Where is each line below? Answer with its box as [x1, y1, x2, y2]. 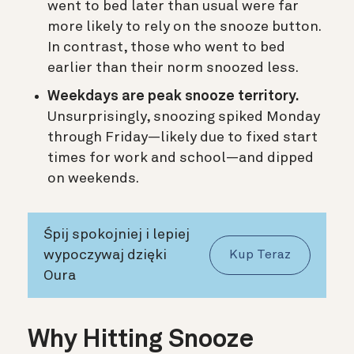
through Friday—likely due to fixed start [47, 130, 318, 145]
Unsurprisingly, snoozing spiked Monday [47, 109, 320, 124]
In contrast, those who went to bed [47, 40, 285, 55]
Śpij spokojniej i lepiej [43, 227, 190, 242]
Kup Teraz [229, 248, 291, 262]
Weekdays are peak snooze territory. [47, 88, 299, 104]
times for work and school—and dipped [47, 150, 314, 165]
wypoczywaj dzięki [43, 247, 167, 262]
